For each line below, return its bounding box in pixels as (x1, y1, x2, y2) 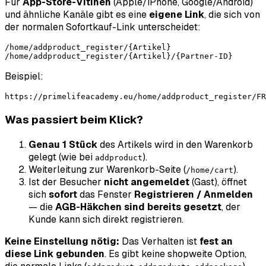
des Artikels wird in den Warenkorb (97, 138, 253, 151)
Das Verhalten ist (119, 235, 199, 248)
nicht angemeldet (104, 175, 189, 188)
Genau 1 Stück (28, 138, 97, 151)
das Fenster (77, 188, 134, 201)
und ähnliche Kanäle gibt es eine (5, 8, 149, 21)
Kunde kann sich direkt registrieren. (28, 213, 183, 226)
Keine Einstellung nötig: (5, 235, 119, 248)
